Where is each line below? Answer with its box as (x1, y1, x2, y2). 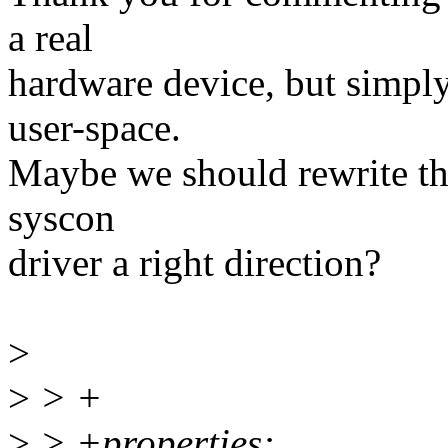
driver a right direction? (8, 241, 381, 285)
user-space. (8, 106, 181, 150)
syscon (8, 196, 115, 240)
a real (8, 16, 93, 60)
